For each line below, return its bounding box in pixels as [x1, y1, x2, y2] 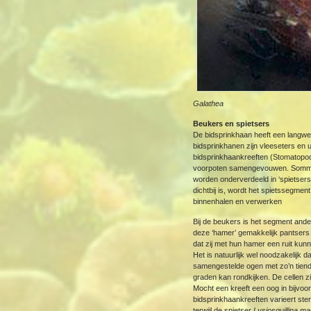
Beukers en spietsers [193, 119, 270, 128]
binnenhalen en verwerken [193, 197, 283, 205]
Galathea [193, 99, 224, 108]
